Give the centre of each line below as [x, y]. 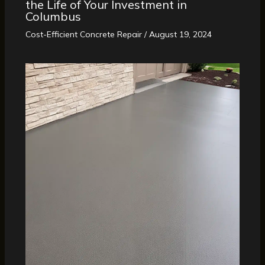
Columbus [53, 16]
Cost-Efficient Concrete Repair [83, 34]
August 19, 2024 [180, 34]
